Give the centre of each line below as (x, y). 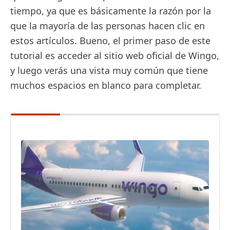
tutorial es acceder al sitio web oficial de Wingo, (115, 55)
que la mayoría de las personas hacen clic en (108, 26)
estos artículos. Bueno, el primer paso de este (110, 41)
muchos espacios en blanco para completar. (107, 85)
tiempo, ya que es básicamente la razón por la (111, 11)
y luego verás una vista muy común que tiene (109, 70)
